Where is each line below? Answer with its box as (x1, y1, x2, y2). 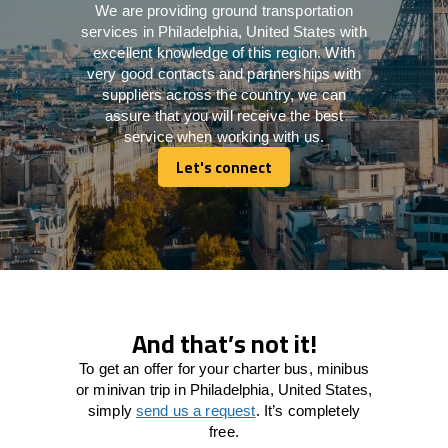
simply (87, 401, 136, 419)
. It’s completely (255, 401, 361, 419)
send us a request (135, 401, 256, 419)
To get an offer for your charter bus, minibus (79, 359, 369, 377)
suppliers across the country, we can (101, 85, 347, 103)
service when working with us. (123, 127, 325, 145)
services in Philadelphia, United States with (81, 22, 367, 40)
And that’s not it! (131, 319, 317, 367)
